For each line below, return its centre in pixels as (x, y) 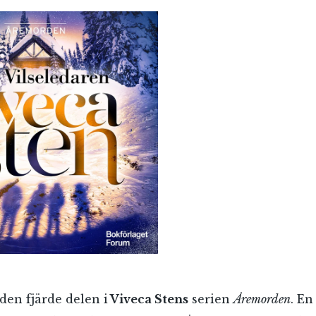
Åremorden (262, 299)
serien (211, 299)
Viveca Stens (148, 299)
